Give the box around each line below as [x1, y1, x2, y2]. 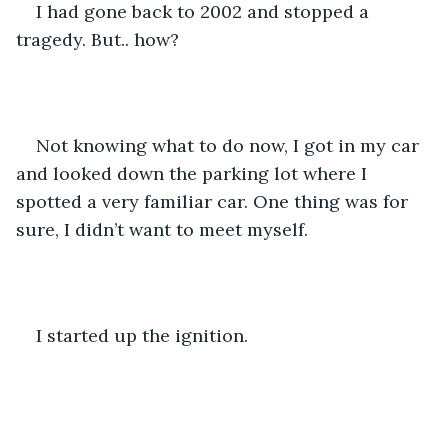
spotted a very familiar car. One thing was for [16, 189, 413, 213]
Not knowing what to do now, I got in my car [36, 133, 424, 157]
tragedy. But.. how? [16, 27, 184, 51]
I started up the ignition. [36, 323, 248, 347]
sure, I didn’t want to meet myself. [16, 217, 313, 241]
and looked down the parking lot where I [16, 161, 372, 185]
